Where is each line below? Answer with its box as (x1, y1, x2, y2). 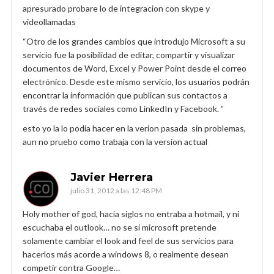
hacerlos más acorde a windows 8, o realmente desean (23, 248, 229, 259)
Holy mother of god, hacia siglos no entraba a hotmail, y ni (23, 208, 239, 219)
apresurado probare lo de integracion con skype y (23, 2, 210, 13)
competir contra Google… (23, 262, 120, 273)
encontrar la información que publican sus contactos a (23, 89, 228, 100)
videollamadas (23, 16, 80, 27)
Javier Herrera (70, 170, 153, 184)
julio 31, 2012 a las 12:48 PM (70, 185, 162, 195)
